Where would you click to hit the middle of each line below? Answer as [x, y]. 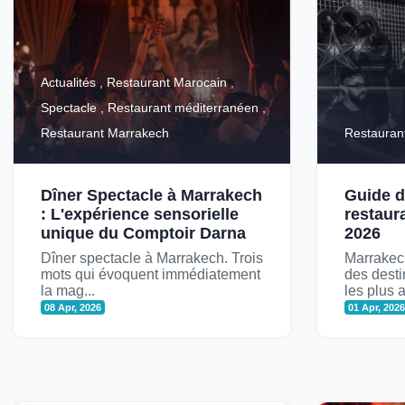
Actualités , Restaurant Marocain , [137, 82]
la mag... [68, 291]
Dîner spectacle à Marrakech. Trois [152, 258]
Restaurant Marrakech [105, 133]
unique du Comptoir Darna [143, 233]
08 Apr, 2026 [73, 307]
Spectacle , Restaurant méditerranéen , [153, 108]
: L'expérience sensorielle [140, 214]
